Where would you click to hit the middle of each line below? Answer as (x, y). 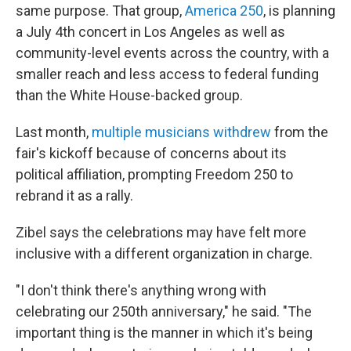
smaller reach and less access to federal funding (167, 74)
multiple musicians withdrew (180, 132)
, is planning (299, 11)
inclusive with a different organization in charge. (164, 253)
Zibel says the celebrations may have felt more (161, 232)
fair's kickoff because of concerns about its (151, 153)
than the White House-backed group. (129, 95)
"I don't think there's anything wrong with (141, 290)
